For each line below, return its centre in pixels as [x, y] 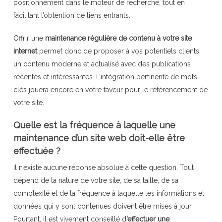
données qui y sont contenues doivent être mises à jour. [103, 206]
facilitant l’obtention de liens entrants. [72, 15]
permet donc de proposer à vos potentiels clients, [119, 51]
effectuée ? [37, 151]
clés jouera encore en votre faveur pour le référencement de [110, 89]
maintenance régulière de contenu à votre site [118, 38]
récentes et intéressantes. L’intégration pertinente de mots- [107, 77]
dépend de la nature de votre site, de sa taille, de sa [96, 180]
